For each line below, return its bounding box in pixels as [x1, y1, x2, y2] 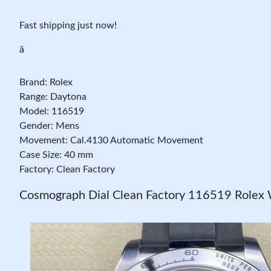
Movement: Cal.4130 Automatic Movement [19, 135, 203, 145]
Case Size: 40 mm [19, 149, 93, 160]
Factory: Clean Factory [19, 164, 115, 174]
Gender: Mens [19, 120, 79, 131]
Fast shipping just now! [19, 20, 117, 30]
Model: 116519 [19, 106, 84, 116]
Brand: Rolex [19, 77, 73, 87]
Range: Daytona [19, 91, 87, 102]
